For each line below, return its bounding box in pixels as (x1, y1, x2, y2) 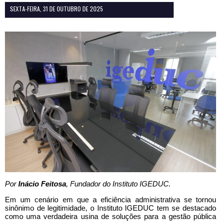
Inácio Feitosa (18, 179, 66, 188)
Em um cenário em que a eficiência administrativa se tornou (5, 195, 216, 204)
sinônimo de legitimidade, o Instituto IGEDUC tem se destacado (5, 203, 216, 212)
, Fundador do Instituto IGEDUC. (66, 179, 171, 188)
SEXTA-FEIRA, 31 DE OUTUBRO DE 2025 (10, 4, 103, 13)
